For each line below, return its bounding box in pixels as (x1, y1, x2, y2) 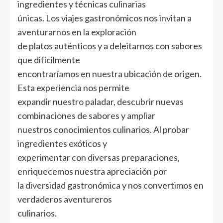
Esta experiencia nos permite (17, 82, 129, 93)
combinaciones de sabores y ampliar (17, 110, 155, 121)
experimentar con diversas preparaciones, (17, 151, 180, 163)
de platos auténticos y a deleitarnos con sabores (17, 40, 202, 51)
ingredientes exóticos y (17, 137, 107, 149)
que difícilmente (17, 54, 80, 65)
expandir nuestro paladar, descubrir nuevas (17, 96, 184, 107)
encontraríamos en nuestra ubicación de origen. (17, 68, 202, 79)
